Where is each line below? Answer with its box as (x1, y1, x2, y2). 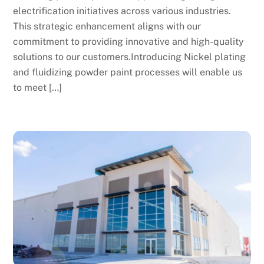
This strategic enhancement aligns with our (13, 20, 202, 32)
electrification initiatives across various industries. (13, 5, 232, 16)
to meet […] (13, 81, 62, 93)
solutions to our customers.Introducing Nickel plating (13, 51, 246, 62)
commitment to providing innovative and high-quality (13, 35, 245, 47)
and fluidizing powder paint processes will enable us (13, 66, 243, 78)
